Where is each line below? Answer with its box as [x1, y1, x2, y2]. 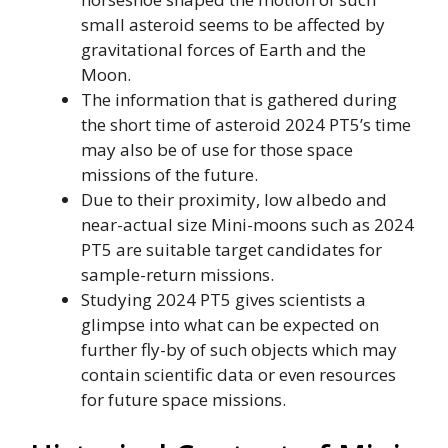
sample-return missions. [81, 263, 274, 287]
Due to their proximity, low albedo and [81, 188, 387, 212]
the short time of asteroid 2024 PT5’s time [81, 113, 411, 137]
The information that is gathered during [81, 88, 397, 112]
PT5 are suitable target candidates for [81, 238, 382, 262]
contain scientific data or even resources [81, 363, 396, 387]
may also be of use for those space [81, 138, 353, 162]
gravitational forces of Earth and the [81, 38, 366, 62]
